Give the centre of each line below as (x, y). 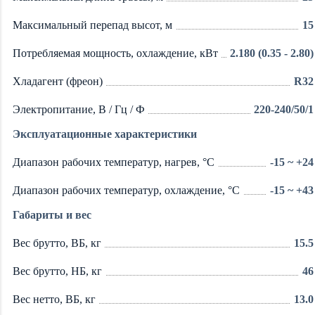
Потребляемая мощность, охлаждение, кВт (115, 53)
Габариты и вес (52, 214)
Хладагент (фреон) (58, 81)
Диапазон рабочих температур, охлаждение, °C (126, 190)
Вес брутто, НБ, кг (57, 271)
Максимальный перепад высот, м (92, 25)
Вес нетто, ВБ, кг (54, 299)
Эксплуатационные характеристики (105, 134)
